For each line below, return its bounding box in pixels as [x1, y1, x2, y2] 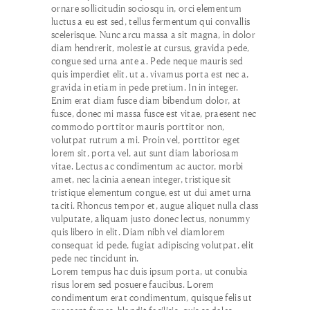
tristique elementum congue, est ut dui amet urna [51, 186, 252, 198]
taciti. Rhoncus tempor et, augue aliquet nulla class [51, 199, 259, 211]
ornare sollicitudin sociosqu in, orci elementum [51, 2, 242, 14]
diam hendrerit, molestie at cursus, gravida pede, [51, 42, 250, 53]
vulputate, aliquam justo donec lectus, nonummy [51, 212, 250, 224]
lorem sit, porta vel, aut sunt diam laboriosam [51, 147, 239, 158]
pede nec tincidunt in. [51, 252, 139, 264]
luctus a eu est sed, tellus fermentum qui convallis [51, 15, 250, 27]
